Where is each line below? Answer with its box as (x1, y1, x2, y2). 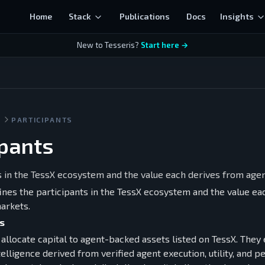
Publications (119, 11, 170, 21)
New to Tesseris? (77, 40, 139, 50)
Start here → (141, 40, 188, 50)
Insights (220, 11, 254, 21)
